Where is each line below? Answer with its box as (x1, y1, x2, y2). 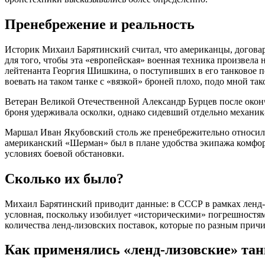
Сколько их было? (5, 170, 124, 186)
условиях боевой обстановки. (5, 148, 124, 159)
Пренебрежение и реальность (5, 16, 195, 32)
